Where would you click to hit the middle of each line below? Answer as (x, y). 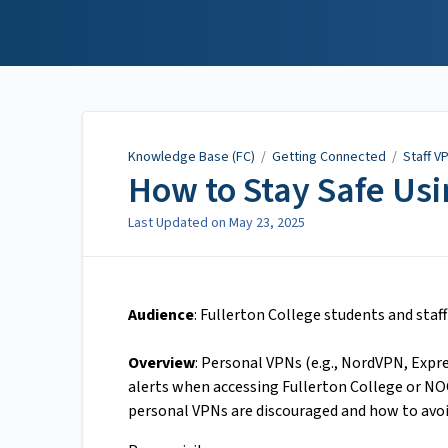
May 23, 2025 (267, 223)
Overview (161, 363)
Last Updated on (178, 223)
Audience (161, 315)
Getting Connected (329, 157)
